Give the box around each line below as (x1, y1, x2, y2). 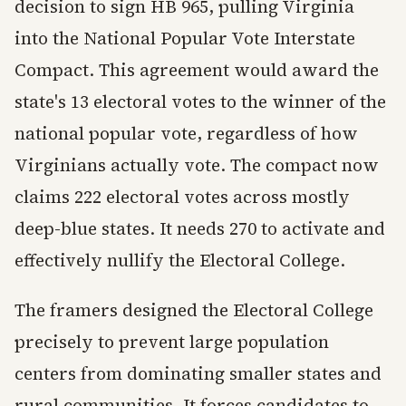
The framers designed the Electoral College (14, 298, 373, 323)
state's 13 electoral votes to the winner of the (14, 90, 386, 114)
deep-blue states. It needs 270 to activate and (14, 217, 385, 241)
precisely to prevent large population (14, 330, 329, 354)
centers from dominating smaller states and (14, 362, 382, 386)
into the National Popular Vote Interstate (14, 26, 355, 51)
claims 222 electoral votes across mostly (14, 185, 350, 209)
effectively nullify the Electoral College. (14, 248, 345, 273)
